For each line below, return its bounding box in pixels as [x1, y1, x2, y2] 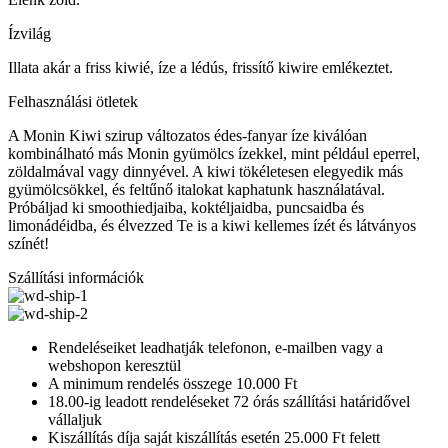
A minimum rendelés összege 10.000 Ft [48, 375, 297, 393]
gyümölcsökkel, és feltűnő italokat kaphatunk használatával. [8, 181, 385, 199]
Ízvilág [8, 25, 51, 43]
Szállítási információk [8, 269, 144, 287]
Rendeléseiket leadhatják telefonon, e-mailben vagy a [48, 339, 383, 357]
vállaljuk [48, 411, 102, 429]
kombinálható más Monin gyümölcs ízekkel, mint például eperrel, [8, 145, 420, 163]
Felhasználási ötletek [8, 93, 138, 111]
